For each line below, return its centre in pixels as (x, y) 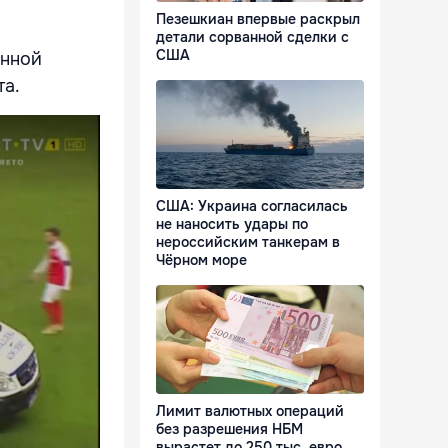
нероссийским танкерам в (248, 242)
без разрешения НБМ (229, 429)
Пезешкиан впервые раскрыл (258, 19)
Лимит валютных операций (250, 411)
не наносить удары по (232, 224)
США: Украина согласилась (252, 206)
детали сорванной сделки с (252, 37)
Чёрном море (201, 260)
